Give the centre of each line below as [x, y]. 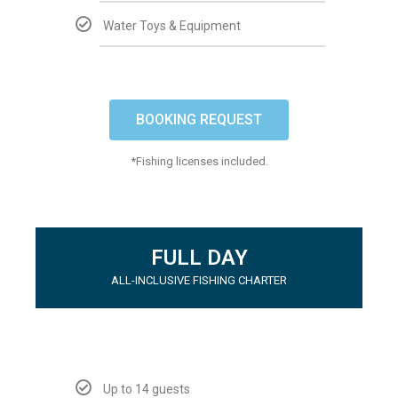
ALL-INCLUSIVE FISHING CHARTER [199, 280]
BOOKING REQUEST [199, 119]
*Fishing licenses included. [199, 161]
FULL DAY [199, 258]
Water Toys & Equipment [172, 26]
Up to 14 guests [147, 389]
